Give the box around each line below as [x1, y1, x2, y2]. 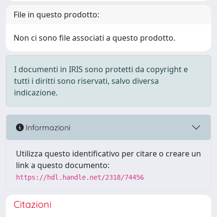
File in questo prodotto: [14, 9, 99, 20]
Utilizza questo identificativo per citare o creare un [16, 148, 201, 159]
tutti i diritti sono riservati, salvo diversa [14, 76, 159, 86]
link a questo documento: [16, 160, 109, 170]
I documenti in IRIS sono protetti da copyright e [14, 64, 188, 75]
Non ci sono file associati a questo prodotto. [14, 32, 175, 43]
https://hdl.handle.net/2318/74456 [16, 173, 144, 181]
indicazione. [14, 87, 58, 98]
